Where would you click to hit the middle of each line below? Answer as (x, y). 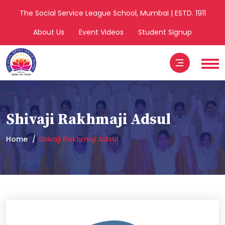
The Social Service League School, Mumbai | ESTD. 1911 (113, 13)
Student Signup (165, 32)
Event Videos (101, 32)
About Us (49, 32)
